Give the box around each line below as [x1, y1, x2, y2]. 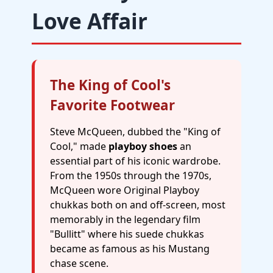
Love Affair [32, 6, 147, 35]
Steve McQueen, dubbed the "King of [50, 125, 221, 138]
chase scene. [50, 257, 108, 270]
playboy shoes [108, 140, 177, 153]
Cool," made [50, 140, 108, 153]
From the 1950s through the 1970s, [50, 169, 211, 182]
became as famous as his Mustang [50, 242, 210, 255]
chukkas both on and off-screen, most [50, 198, 225, 211]
